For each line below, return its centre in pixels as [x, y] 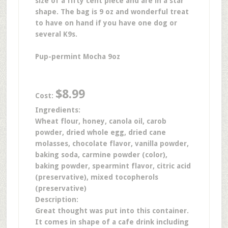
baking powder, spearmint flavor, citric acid [113, 166]
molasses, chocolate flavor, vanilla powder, [112, 144]
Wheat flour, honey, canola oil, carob [101, 121]
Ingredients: [58, 110]
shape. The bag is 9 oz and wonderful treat [112, 12]
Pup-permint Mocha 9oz [77, 56]
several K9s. [57, 34]
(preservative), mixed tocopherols [96, 177]
